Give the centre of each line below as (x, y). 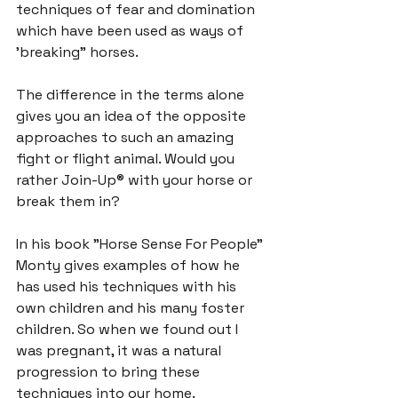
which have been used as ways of (131, 30)
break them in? (68, 201)
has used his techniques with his (128, 286)
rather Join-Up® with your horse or (136, 179)
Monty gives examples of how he (130, 265)
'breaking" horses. (77, 52)
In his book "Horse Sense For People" (141, 243)
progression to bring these (110, 371)
